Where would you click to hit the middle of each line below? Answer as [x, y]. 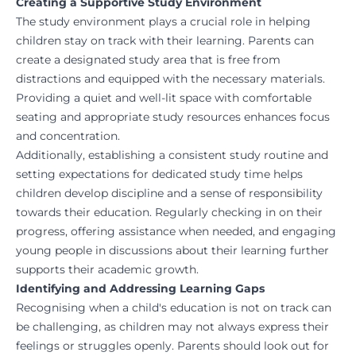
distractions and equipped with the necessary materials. [170, 79]
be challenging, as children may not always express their [172, 327]
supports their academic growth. [107, 270]
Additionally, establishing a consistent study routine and [172, 155]
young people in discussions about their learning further [172, 251]
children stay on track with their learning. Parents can [165, 41]
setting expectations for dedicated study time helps [159, 174]
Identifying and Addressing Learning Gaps [140, 289]
